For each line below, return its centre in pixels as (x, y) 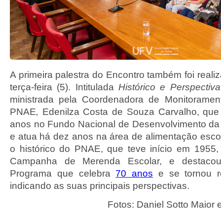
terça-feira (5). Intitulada (64, 87)
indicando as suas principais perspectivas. (100, 186)
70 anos (134, 173)
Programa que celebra (63, 173)
